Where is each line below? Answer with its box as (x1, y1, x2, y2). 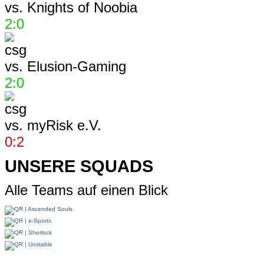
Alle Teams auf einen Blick (5, 181, 168, 198)
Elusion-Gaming (23, 58, 126, 74)
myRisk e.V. (23, 117, 101, 133)
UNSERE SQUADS (5, 156, 153, 176)
